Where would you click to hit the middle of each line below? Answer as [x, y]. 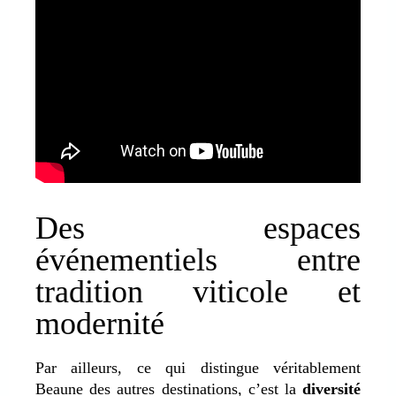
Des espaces [198, 228]
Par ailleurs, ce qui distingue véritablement [198, 367]
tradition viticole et [198, 291]
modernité [100, 323]
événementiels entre [198, 259]
